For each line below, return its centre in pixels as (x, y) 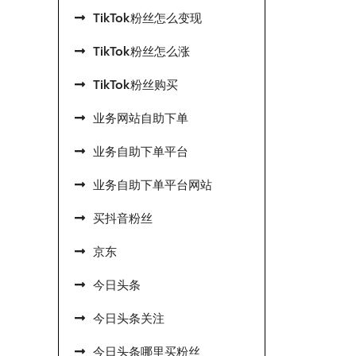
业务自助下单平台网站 (153, 185)
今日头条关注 (129, 319)
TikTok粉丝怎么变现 (147, 18)
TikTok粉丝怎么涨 (141, 52)
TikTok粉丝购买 (135, 85)
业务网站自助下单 (141, 118)
